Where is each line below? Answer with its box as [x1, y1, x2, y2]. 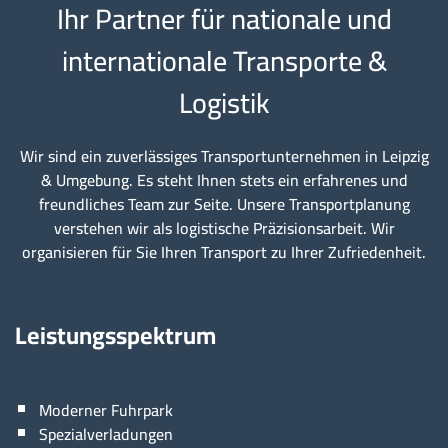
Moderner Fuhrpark [39, 395, 173, 426]
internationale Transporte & [61, 35, 387, 88]
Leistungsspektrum [15, 313, 216, 359]
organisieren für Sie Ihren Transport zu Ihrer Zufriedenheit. [22, 237, 426, 268]
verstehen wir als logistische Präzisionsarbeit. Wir [53, 213, 395, 244]
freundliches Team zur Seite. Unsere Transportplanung [38, 189, 410, 220]
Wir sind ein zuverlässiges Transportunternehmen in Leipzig [19, 141, 429, 172]
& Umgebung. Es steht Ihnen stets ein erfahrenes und [40, 165, 408, 196]
